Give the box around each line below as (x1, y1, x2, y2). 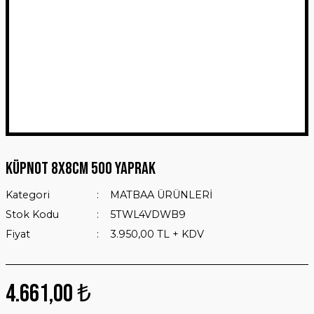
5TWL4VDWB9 (109, 208, 186, 221)
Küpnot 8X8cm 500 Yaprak (6, 158, 156, 179)
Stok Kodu (6, 208, 59, 221)
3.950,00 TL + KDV (109, 228, 204, 240)
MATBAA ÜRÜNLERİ (109, 189, 212, 201)
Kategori (6, 189, 50, 201)
